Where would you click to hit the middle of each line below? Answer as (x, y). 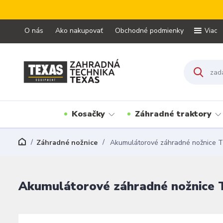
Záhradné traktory (173, 114)
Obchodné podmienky (149, 31)
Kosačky (88, 114)
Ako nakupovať (79, 31)
